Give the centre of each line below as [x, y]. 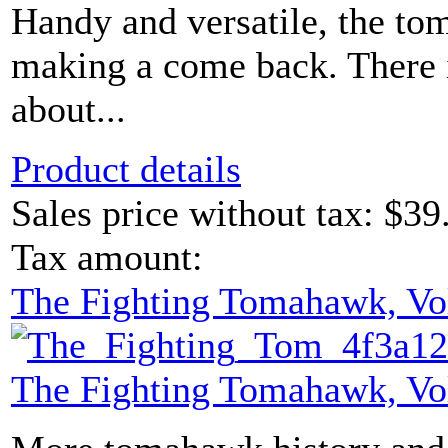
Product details [126, 169]
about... [68, 109]
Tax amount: [107, 257]
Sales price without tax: [197, 213]
